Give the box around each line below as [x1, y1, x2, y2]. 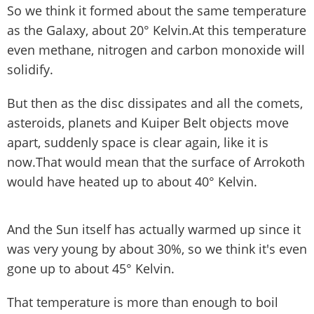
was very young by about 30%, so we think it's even [7, 240, 307, 257]
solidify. [7, 60, 53, 78]
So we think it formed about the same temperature [7, 1, 306, 19]
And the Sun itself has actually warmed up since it [7, 220, 301, 238]
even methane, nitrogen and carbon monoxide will [7, 41, 305, 58]
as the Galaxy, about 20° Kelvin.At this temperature [7, 21, 306, 39]
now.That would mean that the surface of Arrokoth [7, 153, 305, 170]
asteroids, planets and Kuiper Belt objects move [7, 114, 289, 131]
